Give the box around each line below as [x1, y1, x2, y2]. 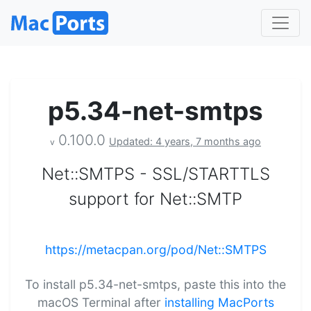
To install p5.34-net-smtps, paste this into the [25, 276, 286, 292]
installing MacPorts [164, 294, 274, 310]
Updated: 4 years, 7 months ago [109, 135, 261, 147]
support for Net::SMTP [69, 188, 242, 209]
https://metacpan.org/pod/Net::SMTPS [44, 242, 267, 257]
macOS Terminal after [37, 294, 165, 310]
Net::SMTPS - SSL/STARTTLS [41, 163, 270, 184]
